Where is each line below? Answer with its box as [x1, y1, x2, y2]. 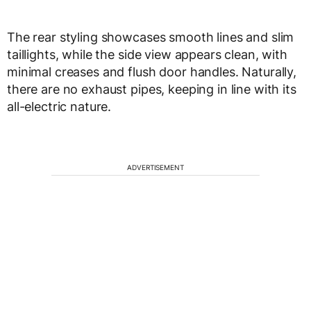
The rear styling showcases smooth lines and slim [7, 30, 294, 45]
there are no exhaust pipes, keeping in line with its [7, 82, 296, 97]
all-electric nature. [7, 99, 112, 115]
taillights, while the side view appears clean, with [7, 47, 287, 62]
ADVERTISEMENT [127, 163, 184, 172]
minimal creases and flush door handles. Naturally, [7, 65, 296, 80]
